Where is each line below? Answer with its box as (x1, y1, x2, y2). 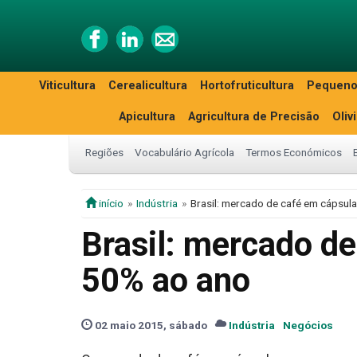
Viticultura (39, 79, 96, 92)
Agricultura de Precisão (188, 110, 320, 124)
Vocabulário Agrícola (135, 146, 234, 159)
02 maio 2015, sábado (92, 319, 207, 331)
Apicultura (119, 110, 175, 124)
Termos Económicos (245, 146, 342, 159)
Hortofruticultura (200, 79, 294, 92)
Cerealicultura (108, 79, 187, 92)
